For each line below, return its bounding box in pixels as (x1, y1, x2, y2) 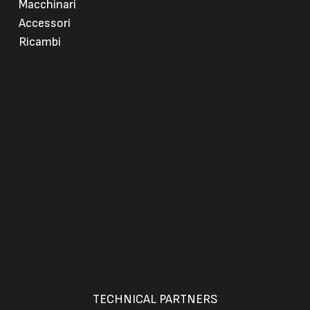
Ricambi (19, 34, 61, 49)
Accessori (19, 15, 71, 30)
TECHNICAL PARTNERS (92, 291, 218, 307)
